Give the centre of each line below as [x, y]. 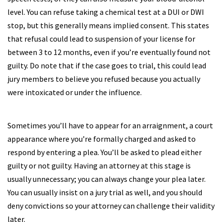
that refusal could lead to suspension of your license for [101, 39]
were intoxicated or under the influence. [75, 92]
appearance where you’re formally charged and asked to [102, 139]
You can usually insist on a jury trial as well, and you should [105, 192]
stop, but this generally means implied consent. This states [108, 25]
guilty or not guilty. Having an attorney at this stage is [99, 166]
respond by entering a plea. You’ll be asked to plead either [105, 152]
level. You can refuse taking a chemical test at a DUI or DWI [106, 12]
